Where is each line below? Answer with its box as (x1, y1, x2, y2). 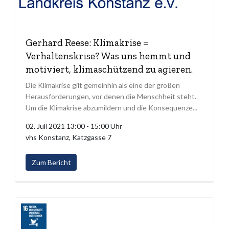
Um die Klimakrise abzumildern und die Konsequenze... (26, 103, 197, 112)
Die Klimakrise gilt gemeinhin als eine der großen (26, 80, 180, 89)
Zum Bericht (31, 158, 71, 167)
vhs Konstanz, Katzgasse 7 (26, 132, 111, 142)
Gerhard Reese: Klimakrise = (26, 36, 149, 49)
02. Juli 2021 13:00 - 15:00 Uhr (26, 121, 122, 130)
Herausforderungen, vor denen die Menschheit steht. (26, 91, 196, 101)
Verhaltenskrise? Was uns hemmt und (26, 50, 191, 62)
